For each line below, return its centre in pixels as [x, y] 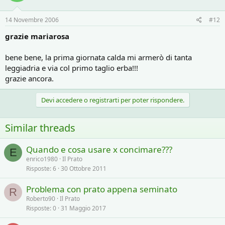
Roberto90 [41, 199]
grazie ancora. [29, 78]
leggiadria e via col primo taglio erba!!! [72, 68]
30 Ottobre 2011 [84, 168]
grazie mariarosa [37, 36]
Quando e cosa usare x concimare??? [99, 149]
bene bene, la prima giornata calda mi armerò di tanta [98, 57]
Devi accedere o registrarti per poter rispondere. [113, 100]
